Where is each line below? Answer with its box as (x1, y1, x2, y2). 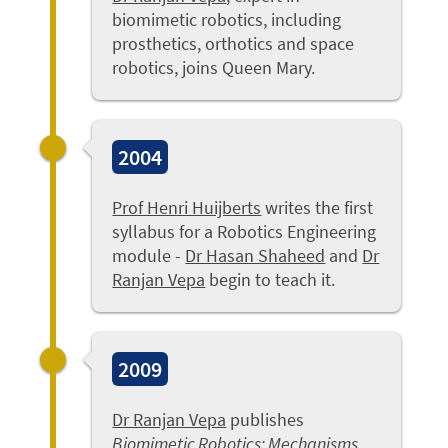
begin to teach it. (205, 267, 336, 291)
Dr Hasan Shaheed (185, 243, 326, 267)
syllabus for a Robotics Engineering (112, 219, 377, 243)
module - (112, 243, 186, 267)
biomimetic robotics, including (112, 7, 342, 31)
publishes (226, 407, 305, 431)
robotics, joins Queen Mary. (112, 55, 316, 79)
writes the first (261, 195, 374, 219)
